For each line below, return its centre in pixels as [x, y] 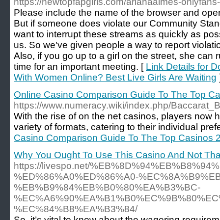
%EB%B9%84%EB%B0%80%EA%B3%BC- [107, 187]
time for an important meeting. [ [80, 67]
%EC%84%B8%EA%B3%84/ [76, 209]
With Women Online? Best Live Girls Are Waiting [115, 77]
